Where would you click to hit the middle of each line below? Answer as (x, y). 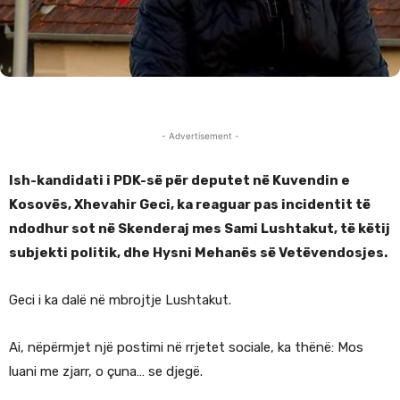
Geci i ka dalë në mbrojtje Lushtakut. (120, 300)
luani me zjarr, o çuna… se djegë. (106, 371)
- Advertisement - (200, 135)
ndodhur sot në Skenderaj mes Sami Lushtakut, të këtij (200, 228)
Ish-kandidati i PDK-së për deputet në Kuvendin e (179, 180)
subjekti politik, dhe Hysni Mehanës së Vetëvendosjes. (198, 252)
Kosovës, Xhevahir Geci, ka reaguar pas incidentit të (190, 204)
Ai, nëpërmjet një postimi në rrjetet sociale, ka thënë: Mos (186, 347)
